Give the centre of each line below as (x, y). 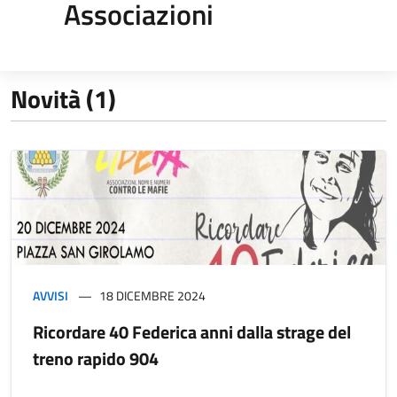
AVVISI (51, 295)
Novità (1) (63, 98)
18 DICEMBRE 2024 (152, 295)
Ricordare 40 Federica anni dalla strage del (192, 331)
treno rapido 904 (96, 358)
